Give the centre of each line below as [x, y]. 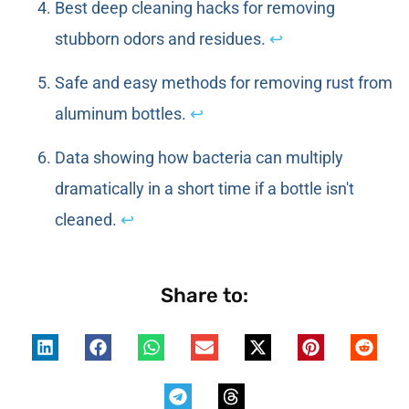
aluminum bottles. [122, 113]
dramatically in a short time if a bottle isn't [204, 189]
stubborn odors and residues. [162, 38]
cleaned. [88, 220]
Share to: [204, 295]
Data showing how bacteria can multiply [199, 158]
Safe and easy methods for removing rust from [224, 82]
